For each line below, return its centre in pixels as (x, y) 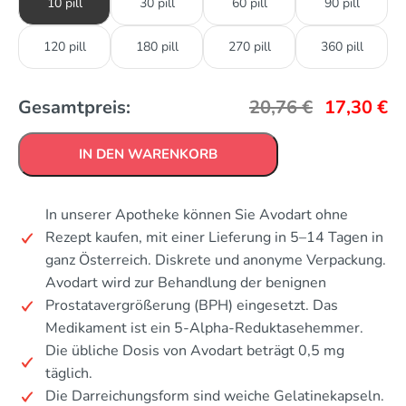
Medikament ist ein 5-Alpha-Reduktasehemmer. (204, 329)
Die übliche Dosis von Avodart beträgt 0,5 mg (195, 351)
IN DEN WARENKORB (148, 155)
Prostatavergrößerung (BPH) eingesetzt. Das (192, 306)
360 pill (342, 47)
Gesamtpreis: (74, 108)
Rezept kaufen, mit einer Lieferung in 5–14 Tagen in (214, 238)
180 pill (157, 47)
